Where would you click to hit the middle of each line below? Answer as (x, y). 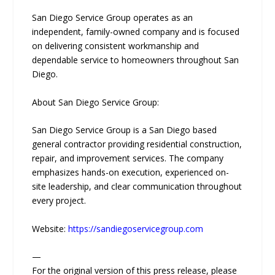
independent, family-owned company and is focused (136, 32)
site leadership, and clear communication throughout (137, 187)
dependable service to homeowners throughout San (136, 60)
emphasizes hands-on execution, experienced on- (131, 172)
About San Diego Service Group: (96, 102)
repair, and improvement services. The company (128, 158)
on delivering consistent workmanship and (116, 46)
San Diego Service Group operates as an (113, 18)
